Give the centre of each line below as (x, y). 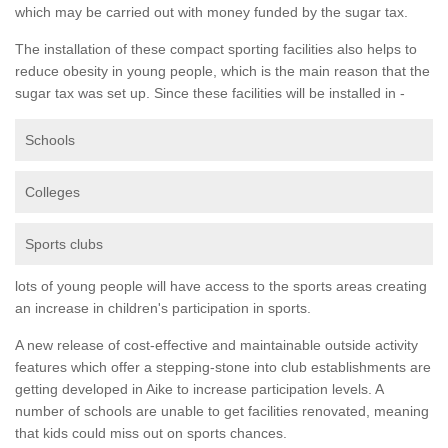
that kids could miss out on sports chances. (151, 432)
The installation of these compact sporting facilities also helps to (216, 48)
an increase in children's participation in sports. (163, 307)
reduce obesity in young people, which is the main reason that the (222, 70)
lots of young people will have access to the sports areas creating (221, 285)
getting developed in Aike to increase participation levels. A (199, 388)
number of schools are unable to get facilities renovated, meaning (222, 410)
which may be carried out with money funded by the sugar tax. (211, 11)
